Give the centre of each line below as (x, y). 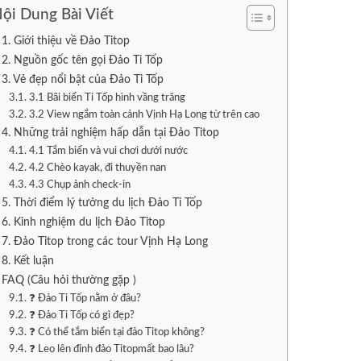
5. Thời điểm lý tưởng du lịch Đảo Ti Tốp (102, 202)
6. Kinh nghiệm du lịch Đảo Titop (84, 222)
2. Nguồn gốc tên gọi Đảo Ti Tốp (83, 60)
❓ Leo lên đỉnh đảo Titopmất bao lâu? (111, 349)
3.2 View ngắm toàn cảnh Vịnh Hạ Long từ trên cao (144, 114)
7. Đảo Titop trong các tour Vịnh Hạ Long (105, 241)
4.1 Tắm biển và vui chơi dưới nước (108, 151)
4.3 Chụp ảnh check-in (79, 185)
